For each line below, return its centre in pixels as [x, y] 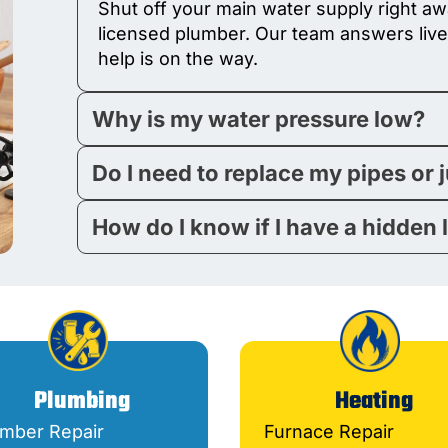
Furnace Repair [329, 432]
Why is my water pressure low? [259, 119]
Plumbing [82, 402]
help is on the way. [178, 59]
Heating [374, 402]
